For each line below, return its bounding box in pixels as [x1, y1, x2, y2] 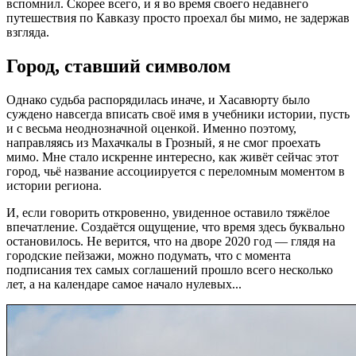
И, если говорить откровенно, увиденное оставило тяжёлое [6, 205, 330, 219]
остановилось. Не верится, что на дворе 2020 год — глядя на [6, 234, 335, 248]
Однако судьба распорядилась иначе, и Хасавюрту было [6, 92, 310, 106]
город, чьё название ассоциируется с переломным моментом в [6, 164, 345, 178]
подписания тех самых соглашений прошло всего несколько [6, 262, 333, 277]
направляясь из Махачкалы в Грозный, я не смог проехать [6, 135, 320, 149]
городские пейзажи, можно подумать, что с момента [6, 248, 291, 262]
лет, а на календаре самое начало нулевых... [6, 277, 242, 291]
